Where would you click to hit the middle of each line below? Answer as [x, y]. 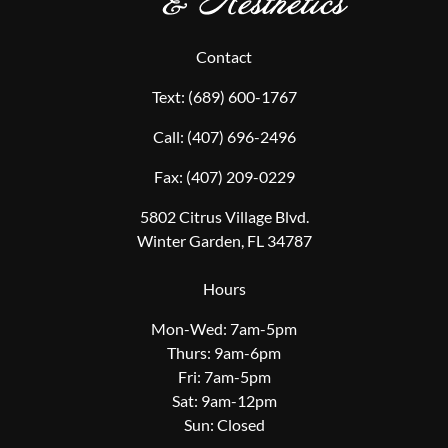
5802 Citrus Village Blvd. [224, 216]
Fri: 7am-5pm [224, 376]
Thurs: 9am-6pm [224, 352]
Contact [224, 56]
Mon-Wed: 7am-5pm [224, 328]
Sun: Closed [224, 424]
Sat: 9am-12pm [224, 400]
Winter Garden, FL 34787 [224, 240]
